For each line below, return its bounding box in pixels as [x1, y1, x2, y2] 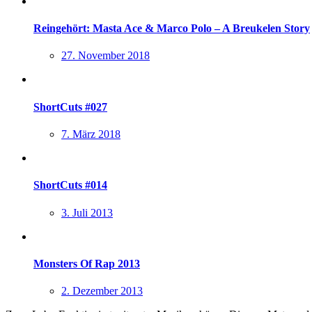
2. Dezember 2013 [61, 285, 143, 297]
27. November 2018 [61, 49, 150, 62]
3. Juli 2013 [61, 206, 113, 219]
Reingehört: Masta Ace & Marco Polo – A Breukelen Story [33, 22, 310, 35]
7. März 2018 [61, 128, 120, 140]
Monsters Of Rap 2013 [33, 257, 140, 270]
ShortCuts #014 [33, 179, 107, 192]
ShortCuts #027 [33, 100, 107, 113]
